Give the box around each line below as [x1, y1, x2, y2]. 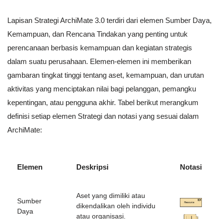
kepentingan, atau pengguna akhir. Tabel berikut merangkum [7, 98, 198, 107]
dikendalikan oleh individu [76, 202, 155, 210]
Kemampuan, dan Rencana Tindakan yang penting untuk [7, 30, 188, 39]
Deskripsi [76, 163, 109, 172]
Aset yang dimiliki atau [76, 192, 145, 200]
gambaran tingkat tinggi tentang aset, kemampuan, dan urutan [7, 71, 204, 80]
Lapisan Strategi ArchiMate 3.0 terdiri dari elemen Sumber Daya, [7, 16, 212, 25]
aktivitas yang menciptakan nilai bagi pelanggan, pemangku [7, 85, 196, 93]
